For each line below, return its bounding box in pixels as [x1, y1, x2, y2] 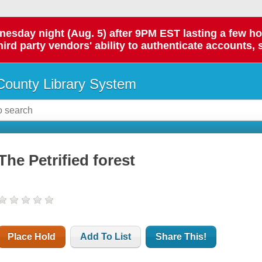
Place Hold [8, 232, 56, 242]
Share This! [156, 232, 207, 242]
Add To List [80, 232, 132, 242]
